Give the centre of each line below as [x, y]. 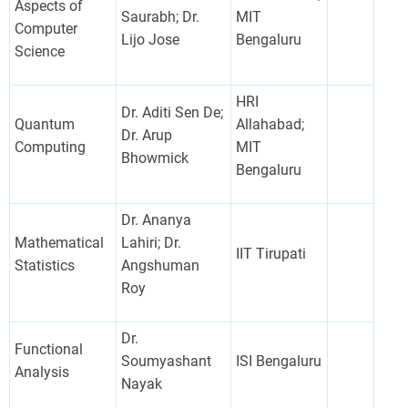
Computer [46, 28]
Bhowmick [155, 158]
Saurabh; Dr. [160, 16]
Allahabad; [270, 124]
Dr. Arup [147, 135]
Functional [49, 349]
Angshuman [160, 265]
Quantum [45, 124]
